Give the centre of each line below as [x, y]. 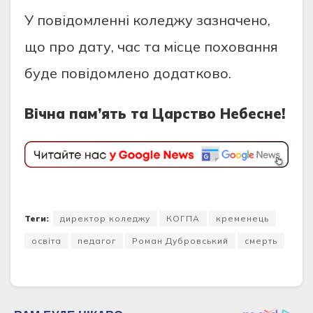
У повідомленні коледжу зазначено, [147, 20]
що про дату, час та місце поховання [151, 47]
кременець [242, 218]
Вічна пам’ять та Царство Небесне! [155, 114]
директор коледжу [105, 218]
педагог [97, 240]
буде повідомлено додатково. [128, 73]
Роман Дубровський [180, 240]
